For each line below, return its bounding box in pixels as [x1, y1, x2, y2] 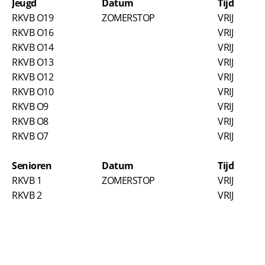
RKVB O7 [12, 129, 49, 143]
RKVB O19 [12, 11, 53, 24]
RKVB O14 [12, 40, 53, 54]
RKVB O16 [12, 25, 53, 39]
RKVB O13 [12, 55, 53, 69]
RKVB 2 [12, 188, 41, 202]
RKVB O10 [12, 85, 53, 98]
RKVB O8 [12, 114, 49, 128]
